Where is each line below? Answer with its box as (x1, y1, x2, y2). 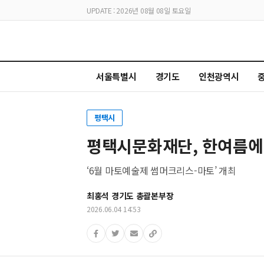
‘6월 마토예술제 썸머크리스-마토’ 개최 (87, 163, 236, 178)
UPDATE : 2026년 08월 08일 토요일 (87, 5, 191, 15)
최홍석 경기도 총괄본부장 (87, 190, 174, 202)
